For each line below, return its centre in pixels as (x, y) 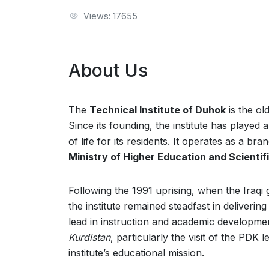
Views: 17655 (110, 16)
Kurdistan (89, 237)
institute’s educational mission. (136, 253)
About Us (108, 70)
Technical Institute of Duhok (158, 110)
